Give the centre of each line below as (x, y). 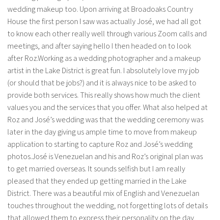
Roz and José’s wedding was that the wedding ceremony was (105, 120)
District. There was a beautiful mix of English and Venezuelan (103, 193)
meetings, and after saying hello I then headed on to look (99, 46)
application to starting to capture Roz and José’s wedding (100, 144)
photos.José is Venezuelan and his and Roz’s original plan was (105, 157)
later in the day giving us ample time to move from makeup (102, 132)
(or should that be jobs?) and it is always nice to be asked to (102, 83)
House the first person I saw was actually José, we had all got (104, 22)
